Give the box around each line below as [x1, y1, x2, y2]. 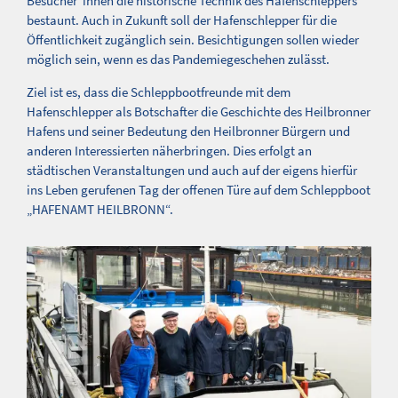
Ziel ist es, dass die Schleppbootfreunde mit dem [27, 83, 291, 100]
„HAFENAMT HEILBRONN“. [27, 200, 176, 218]
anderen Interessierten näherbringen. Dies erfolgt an [27, 141, 312, 159]
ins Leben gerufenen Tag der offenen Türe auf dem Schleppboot [27, 180, 370, 198]
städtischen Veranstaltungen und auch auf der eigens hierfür [27, 161, 357, 179]
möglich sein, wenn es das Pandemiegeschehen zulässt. [27, 50, 330, 68]
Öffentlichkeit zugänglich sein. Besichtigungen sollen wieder [27, 30, 359, 48]
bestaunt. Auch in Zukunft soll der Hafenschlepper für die [27, 11, 337, 28]
